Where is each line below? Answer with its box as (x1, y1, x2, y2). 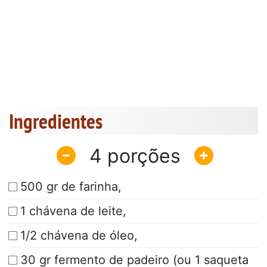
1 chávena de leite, (20, 204, 126, 219)
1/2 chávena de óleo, (20, 228, 138, 243)
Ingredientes (9, 107, 103, 135)
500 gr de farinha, (20, 179, 122, 194)
